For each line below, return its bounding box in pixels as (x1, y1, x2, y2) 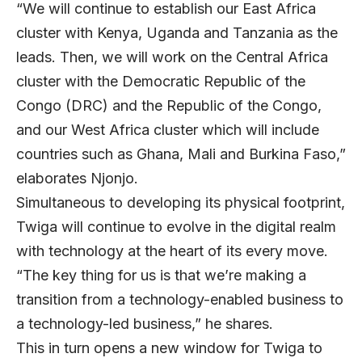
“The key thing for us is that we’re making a (16, 266, 306, 284)
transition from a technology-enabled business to (16, 290, 343, 308)
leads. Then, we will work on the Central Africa (16, 48, 328, 65)
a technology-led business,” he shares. (16, 314, 277, 332)
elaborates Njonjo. (16, 169, 146, 187)
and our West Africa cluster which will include (16, 120, 319, 138)
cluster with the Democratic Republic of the (16, 72, 305, 90)
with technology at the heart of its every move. (16, 242, 332, 259)
